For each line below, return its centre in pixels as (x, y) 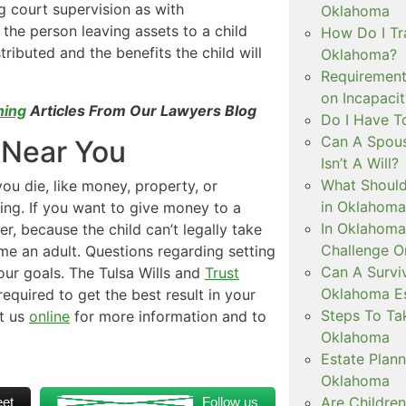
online (49, 317)
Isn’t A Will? (359, 163)
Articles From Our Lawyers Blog (141, 111)
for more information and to (168, 317)
